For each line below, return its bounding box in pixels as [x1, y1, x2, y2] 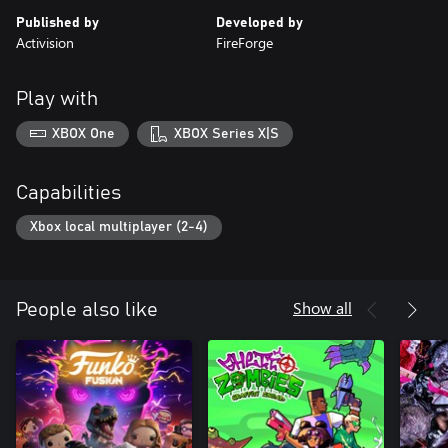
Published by [16, 16, 99, 30]
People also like [16, 300, 158, 321]
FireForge [216, 33, 273, 52]
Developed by [216, 16, 303, 30]
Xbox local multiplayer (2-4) [30, 220, 208, 235]
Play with [16, 89, 98, 109]
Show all [293, 297, 352, 319]
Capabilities [16, 182, 121, 203]
